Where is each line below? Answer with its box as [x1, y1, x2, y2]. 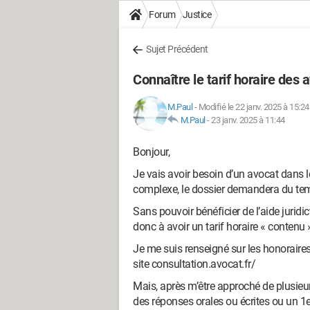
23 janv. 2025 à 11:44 [211, 115, 285, 125]
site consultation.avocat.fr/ [133, 257, 255, 271]
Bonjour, [133, 145, 170, 158]
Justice [182, 9, 211, 20]
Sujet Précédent [146, 44, 208, 55]
